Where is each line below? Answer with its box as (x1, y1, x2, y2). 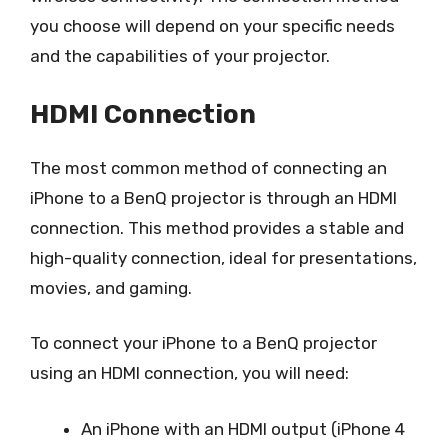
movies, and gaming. (30, 277, 192, 298)
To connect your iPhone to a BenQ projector (30, 333, 377, 353)
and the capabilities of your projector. (30, 46, 330, 66)
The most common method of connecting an (30, 157, 387, 178)
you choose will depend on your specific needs (30, 16, 395, 36)
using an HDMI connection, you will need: (30, 363, 349, 383)
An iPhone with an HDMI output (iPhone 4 (81, 418, 405, 439)
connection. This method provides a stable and (30, 217, 404, 238)
